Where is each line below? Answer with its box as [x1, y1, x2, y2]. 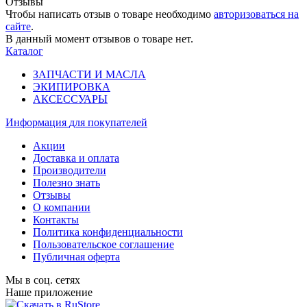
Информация [5, 116, 69, 128]
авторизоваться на [214, 8, 299, 20]
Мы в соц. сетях [5, 273, 80, 286]
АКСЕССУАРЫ [33, 93, 108, 105]
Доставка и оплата [33, 151, 119, 164]
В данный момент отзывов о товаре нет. [5, 32, 193, 45]
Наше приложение [5, 286, 93, 298]
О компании [33, 201, 90, 213]
